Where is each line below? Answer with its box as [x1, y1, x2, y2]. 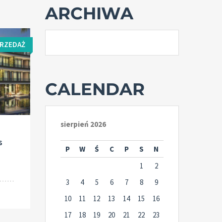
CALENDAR [45, 79, 145, 100]
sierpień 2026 [60, 119, 106, 129]
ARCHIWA [45, 3, 133, 24]
